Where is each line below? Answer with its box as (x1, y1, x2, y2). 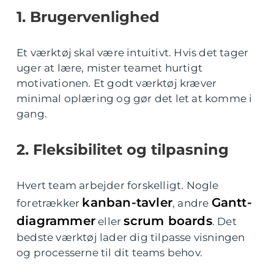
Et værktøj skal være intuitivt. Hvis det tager (17, 46, 249, 59)
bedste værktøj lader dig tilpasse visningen (17, 231, 245, 243)
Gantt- (211, 195, 252, 210)
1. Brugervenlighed (17, 8, 160, 26)
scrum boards (124, 213, 212, 228)
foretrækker (17, 197, 83, 209)
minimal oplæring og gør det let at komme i (17, 92, 253, 105)
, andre (172, 197, 212, 209)
